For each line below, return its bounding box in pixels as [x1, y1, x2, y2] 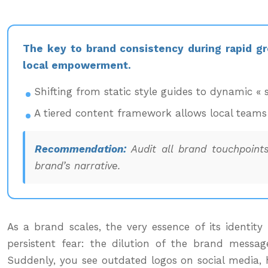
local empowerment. [23, 59, 131, 71]
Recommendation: [35, 143, 126, 155]
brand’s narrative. [35, 160, 120, 172]
